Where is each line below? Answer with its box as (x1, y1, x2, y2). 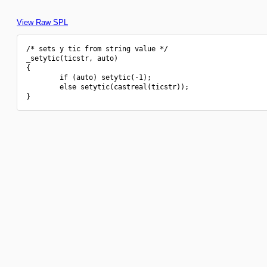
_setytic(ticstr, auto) (26, 54, 118, 63)
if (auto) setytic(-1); (26, 73, 151, 82)
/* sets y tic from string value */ (26, 45, 168, 53)
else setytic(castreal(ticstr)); (26, 83, 189, 91)
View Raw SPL (17, 18, 68, 27)
